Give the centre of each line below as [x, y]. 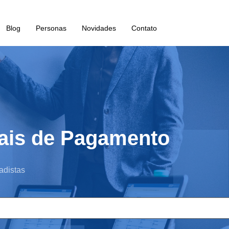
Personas [51, 28]
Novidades [99, 28]
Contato [144, 28]
